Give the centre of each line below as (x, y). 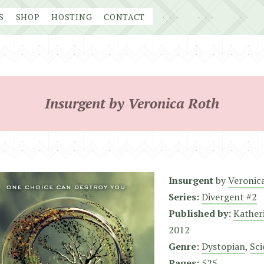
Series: (184, 197)
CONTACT (125, 17)
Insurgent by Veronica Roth (132, 103)
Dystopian (223, 246)
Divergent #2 (229, 197)
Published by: (200, 213)
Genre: (184, 246)
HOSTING (72, 17)
